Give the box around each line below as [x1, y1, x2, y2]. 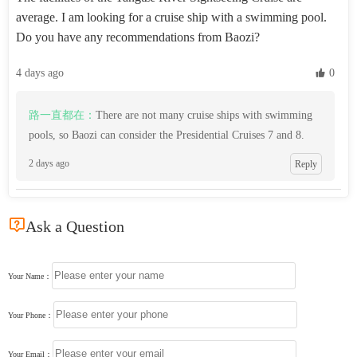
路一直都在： [28, 109, 96, 121]
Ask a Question [25, 217, 124, 235]
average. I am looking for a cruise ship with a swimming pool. [15, 10, 327, 24]
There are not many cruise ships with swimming [95, 109, 312, 121]
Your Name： [8, 271, 52, 280]
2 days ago [28, 158, 69, 169]
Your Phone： [8, 310, 53, 320]
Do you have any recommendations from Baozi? [15, 30, 260, 44]
